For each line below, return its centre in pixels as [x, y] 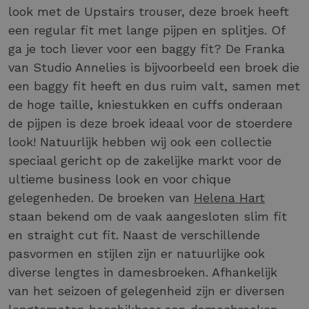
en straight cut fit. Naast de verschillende [134, 235]
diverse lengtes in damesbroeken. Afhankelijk [143, 272]
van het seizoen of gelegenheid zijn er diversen [147, 290]
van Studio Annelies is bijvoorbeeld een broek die [154, 67]
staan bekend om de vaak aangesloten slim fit [148, 216]
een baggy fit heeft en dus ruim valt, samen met [154, 86]
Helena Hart [229, 197]
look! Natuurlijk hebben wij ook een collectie [140, 141]
